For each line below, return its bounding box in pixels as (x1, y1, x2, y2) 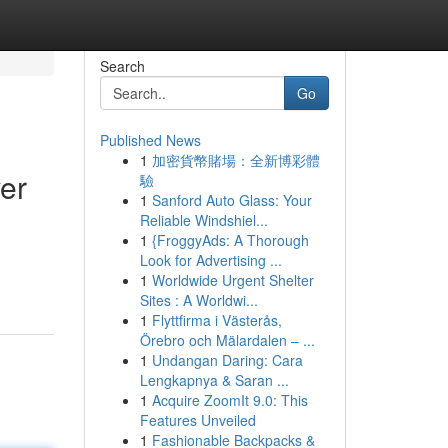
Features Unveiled (139, 410, 256, 430)
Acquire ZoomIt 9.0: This (151, 390, 308, 410)
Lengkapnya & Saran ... (139, 370, 289, 390)
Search (99, 56, 145, 76)
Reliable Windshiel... (139, 210, 268, 230)
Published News (99, 130, 201, 150)
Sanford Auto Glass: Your (151, 190, 312, 210)
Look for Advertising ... (139, 250, 282, 270)
